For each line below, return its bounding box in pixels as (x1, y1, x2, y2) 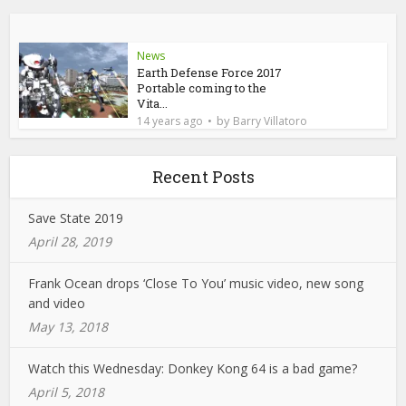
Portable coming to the (137, 80, 267, 96)
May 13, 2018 (28, 318, 109, 335)
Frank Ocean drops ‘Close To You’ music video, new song (28, 275, 364, 292)
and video (28, 295, 86, 312)
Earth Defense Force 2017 (137, 64, 283, 81)
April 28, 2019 (28, 233, 112, 250)
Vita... (137, 95, 169, 111)
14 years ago (137, 113, 204, 129)
